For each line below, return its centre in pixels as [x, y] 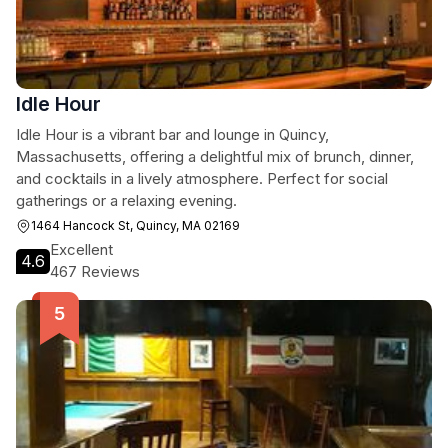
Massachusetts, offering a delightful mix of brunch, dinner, [215, 156]
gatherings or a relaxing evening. [126, 200]
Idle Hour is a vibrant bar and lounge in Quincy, [172, 134]
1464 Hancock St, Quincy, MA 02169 [135, 225]
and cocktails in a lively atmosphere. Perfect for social [202, 178]
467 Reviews [95, 271]
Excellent [81, 249]
